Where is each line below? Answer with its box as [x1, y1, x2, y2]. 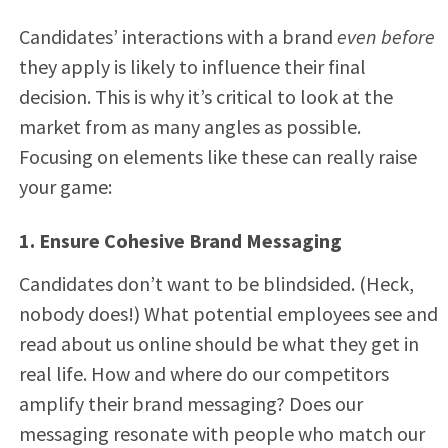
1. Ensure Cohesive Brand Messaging [18, 227, 342, 253]
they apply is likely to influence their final [18, 53, 366, 79]
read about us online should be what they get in [18, 330, 419, 356]
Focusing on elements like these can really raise [18, 143, 417, 169]
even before [336, 23, 435, 49]
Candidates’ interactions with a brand [18, 23, 337, 49]
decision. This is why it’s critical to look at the [18, 83, 393, 109]
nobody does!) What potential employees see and [18, 300, 438, 326]
